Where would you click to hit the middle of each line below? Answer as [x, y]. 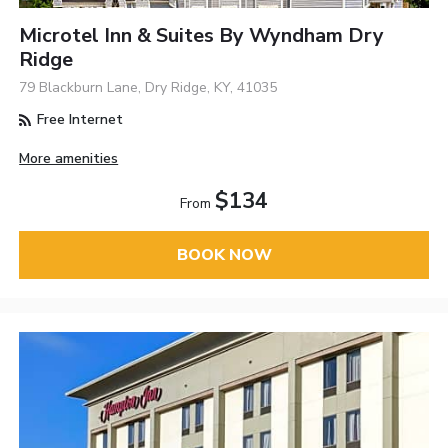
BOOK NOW [224, 254]
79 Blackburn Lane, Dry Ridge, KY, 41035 [148, 88]
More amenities [69, 158]
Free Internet [78, 120]
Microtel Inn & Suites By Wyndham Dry [202, 36]
